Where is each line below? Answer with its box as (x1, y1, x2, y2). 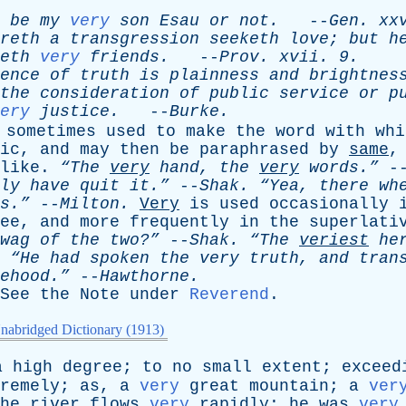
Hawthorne (100, 267, 189, 285)
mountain (249, 377, 329, 395)
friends (90, 48, 159, 66)
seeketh (209, 30, 279, 48)
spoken (90, 249, 150, 267)
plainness (169, 66, 259, 84)
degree (63, 358, 122, 376)
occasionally (269, 195, 389, 213)
